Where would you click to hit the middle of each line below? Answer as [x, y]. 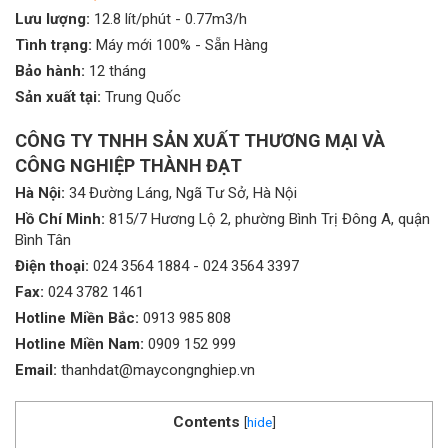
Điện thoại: [52, 265]
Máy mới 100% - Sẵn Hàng [180, 44]
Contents [206, 421]
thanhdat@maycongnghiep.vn [158, 369]
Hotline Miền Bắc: [77, 317]
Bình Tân [43, 239]
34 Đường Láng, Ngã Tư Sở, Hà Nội [181, 192]
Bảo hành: [50, 70]
